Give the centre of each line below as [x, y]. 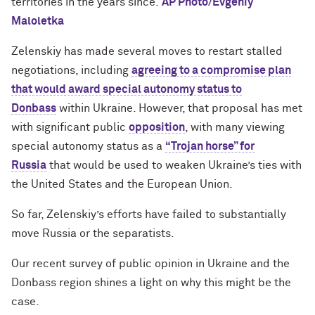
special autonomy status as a [88, 146]
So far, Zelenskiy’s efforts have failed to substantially [149, 214]
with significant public [70, 127]
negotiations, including [71, 70]
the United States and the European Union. [122, 184]
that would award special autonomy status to [127, 89]
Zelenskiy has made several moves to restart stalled [147, 51]
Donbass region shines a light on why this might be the [151, 282]
